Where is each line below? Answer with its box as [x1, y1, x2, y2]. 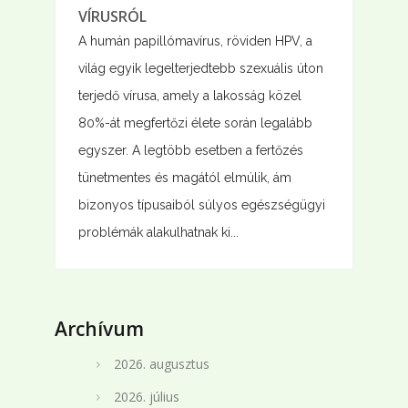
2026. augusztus [113, 355, 209, 373]
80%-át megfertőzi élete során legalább [77, 116, 312, 131]
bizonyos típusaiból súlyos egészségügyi [77, 198, 325, 213]
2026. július [113, 388, 179, 406]
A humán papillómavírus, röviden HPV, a [77, 34, 312, 49]
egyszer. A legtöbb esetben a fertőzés [77, 143, 303, 158]
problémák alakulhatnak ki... [77, 225, 239, 240]
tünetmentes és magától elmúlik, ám [77, 170, 291, 186]
